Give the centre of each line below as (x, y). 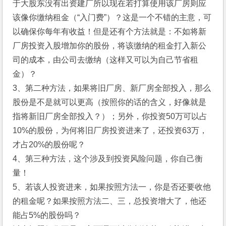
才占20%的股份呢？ (49, 145)
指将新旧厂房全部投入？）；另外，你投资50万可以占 (110, 116)
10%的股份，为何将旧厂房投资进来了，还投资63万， (110, 130)
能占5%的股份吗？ (47, 215)
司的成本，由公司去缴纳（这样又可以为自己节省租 (106, 60)
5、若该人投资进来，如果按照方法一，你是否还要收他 (112, 187)
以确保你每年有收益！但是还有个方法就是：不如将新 (110, 32)
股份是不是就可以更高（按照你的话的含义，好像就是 (110, 102)
